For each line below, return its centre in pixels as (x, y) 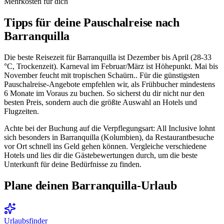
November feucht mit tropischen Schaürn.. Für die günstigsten (102, 75)
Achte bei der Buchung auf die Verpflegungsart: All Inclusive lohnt (109, 128)
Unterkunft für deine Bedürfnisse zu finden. (73, 164)
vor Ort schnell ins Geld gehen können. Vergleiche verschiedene (105, 146)
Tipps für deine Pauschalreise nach (92, 23)
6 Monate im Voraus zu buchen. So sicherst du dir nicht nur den (104, 93)
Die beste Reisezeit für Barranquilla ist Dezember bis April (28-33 (108, 57)
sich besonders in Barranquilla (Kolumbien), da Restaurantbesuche (109, 137)
